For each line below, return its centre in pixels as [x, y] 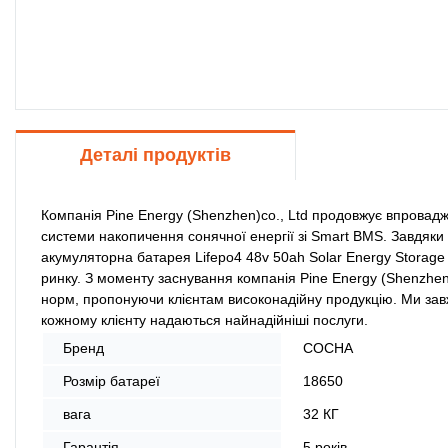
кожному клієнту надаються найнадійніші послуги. [204, 319]
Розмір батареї [111, 380]
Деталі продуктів [155, 154]
